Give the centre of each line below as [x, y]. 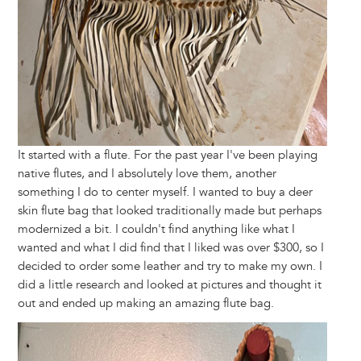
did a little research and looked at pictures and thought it [169, 284]
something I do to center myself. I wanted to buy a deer [165, 192]
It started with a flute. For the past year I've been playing [167, 155]
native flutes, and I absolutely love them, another [147, 173]
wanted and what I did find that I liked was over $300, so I [170, 247]
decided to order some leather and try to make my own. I [170, 266]
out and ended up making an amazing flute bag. [145, 303]
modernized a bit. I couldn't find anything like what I [156, 229]
